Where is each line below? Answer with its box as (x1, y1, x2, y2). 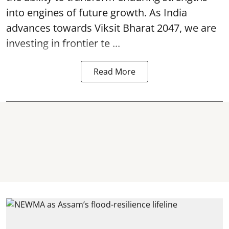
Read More (94, 65, 135, 77)
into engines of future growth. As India (6, 5, 187, 19)
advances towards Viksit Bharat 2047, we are (6, 20, 216, 35)
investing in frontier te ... (6, 36, 120, 50)
